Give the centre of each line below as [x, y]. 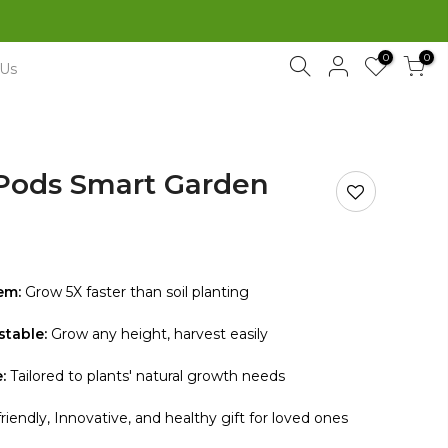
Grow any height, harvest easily [159, 333]
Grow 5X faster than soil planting [135, 291]
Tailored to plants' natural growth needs [147, 375]
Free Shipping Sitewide [351, 21]
